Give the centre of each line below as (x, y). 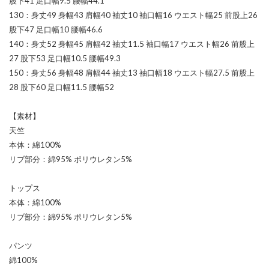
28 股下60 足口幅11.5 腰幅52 (62, 87)
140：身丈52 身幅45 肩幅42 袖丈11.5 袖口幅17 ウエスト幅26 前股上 (132, 44)
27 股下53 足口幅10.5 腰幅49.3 (65, 58)
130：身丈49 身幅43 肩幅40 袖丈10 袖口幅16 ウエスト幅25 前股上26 (133, 15)
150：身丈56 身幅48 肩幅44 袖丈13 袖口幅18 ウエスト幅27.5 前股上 (132, 72)
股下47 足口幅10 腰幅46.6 (56, 29)
